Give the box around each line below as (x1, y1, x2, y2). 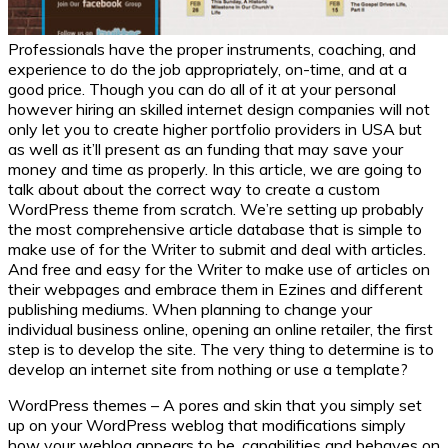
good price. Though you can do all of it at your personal (8, 78, 396, 99)
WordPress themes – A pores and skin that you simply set (8, 394, 422, 415)
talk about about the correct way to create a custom (8, 178, 380, 199)
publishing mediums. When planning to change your (8, 298, 372, 319)
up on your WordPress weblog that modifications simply (8, 414, 406, 435)
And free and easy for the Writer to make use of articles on (8, 258, 430, 279)
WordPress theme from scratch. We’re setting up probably (8, 198, 424, 219)
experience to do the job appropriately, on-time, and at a (8, 58, 407, 79)
